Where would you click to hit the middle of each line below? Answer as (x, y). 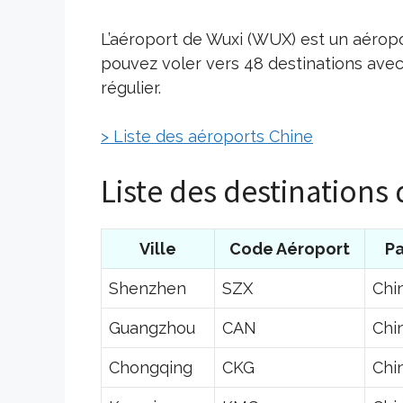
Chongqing (151, 367)
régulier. (131, 87)
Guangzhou (152, 327)
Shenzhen (148, 288)
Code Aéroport (290, 248)
